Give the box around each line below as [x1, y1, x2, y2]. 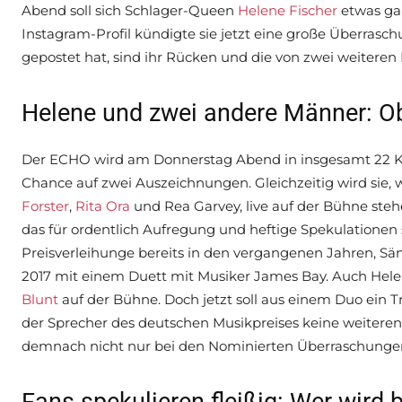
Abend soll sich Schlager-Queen [22, 2, 238, 20]
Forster [22, 197, 69, 215]
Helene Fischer [238, 2, 337, 20]
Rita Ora [75, 197, 130, 215]
